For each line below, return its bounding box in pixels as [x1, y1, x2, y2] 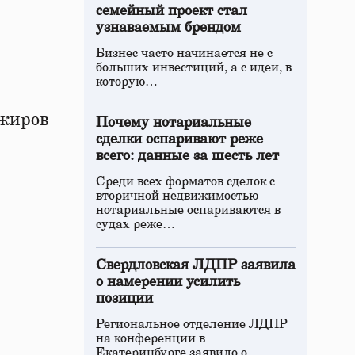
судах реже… [96, 218, 175, 231]
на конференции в [96, 332, 205, 345]
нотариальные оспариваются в [96, 204, 281, 216]
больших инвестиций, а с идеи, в [96, 61, 292, 74]
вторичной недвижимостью [96, 189, 258, 202]
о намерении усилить [96, 275, 240, 289]
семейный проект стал [96, 4, 247, 18]
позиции [96, 292, 153, 306]
